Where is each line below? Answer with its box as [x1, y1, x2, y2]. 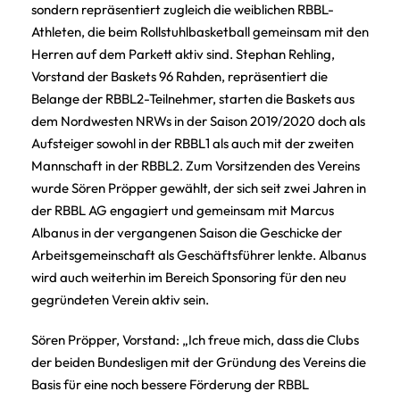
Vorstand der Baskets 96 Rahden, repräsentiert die [31, 67, 328, 85]
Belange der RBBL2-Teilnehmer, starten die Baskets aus [31, 89, 354, 107]
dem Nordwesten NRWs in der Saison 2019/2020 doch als [31, 112, 365, 129]
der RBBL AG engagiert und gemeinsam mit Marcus [31, 201, 334, 219]
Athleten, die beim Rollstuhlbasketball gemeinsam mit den [31, 22, 369, 40]
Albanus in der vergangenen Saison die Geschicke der [31, 223, 342, 241]
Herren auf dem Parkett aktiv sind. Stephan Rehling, [31, 45, 335, 62]
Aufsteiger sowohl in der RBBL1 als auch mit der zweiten [31, 134, 354, 152]
